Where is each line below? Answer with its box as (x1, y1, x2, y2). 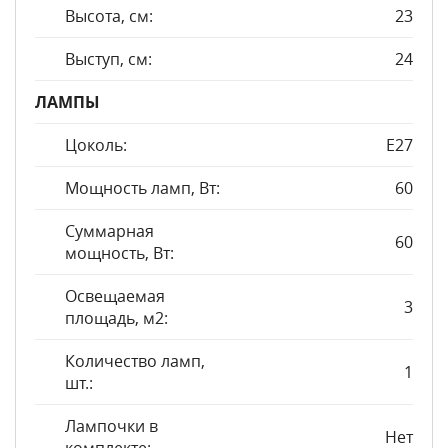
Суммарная (65, 220, 154, 242)
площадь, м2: (65, 307, 168, 329)
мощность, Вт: (65, 242, 174, 264)
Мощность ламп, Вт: (65, 177, 220, 199)
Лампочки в (65, 415, 158, 437)
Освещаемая (65, 285, 165, 307)
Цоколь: (65, 134, 127, 156)
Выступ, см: (65, 48, 152, 70)
